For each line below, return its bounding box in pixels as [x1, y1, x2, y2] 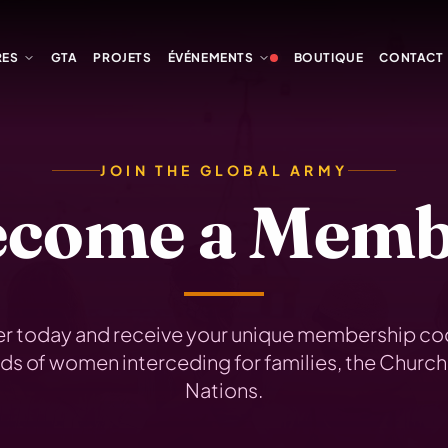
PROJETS [93, 50, 152, 65]
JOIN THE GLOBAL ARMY [100, 161, 348, 179]
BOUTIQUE [293, 50, 364, 65]
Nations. [185, 377, 263, 402]
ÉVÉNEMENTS [167, 50, 254, 65]
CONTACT [379, 50, 444, 65]
